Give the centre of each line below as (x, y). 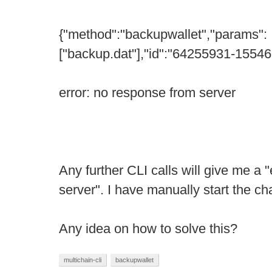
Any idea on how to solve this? (148, 229)
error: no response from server (147, 93)
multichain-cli (83, 260)
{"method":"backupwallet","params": (163, 34)
